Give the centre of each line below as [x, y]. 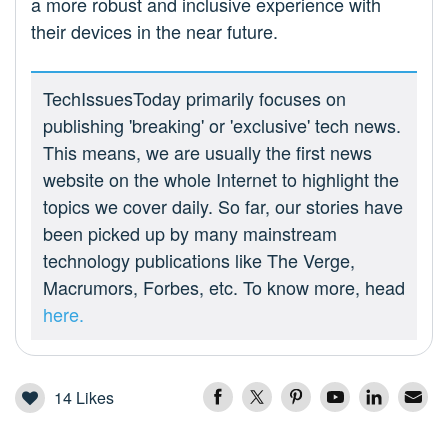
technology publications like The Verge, [199, 260]
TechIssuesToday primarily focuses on [194, 98]
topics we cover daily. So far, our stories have [223, 206]
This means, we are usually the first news [207, 152]
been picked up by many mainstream [190, 233]
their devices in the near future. [154, 31]
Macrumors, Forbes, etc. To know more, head [224, 287]
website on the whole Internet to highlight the [221, 179]
